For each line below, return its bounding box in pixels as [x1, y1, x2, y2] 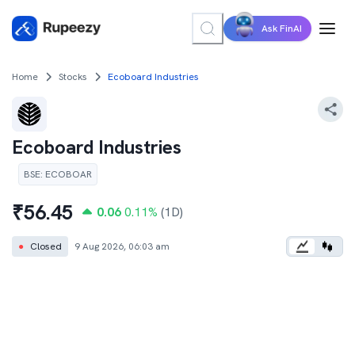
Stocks [59, 71, 87, 83]
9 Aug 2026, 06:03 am [74, 240, 170, 253]
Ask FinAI [261, 22, 302, 35]
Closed [30, 240, 62, 253]
